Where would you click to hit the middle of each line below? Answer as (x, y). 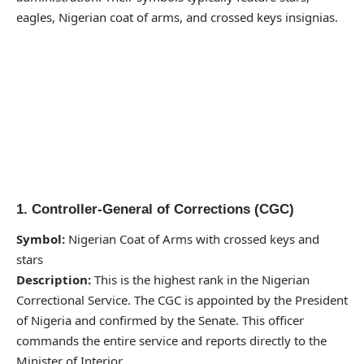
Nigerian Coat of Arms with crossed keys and (192, 239)
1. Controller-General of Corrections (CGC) (155, 209)
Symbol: (41, 239)
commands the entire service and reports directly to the (171, 341)
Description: (54, 280)
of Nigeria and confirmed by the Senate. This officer (160, 321)
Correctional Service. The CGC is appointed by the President (182, 300)
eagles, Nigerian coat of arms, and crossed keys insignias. (177, 17)
